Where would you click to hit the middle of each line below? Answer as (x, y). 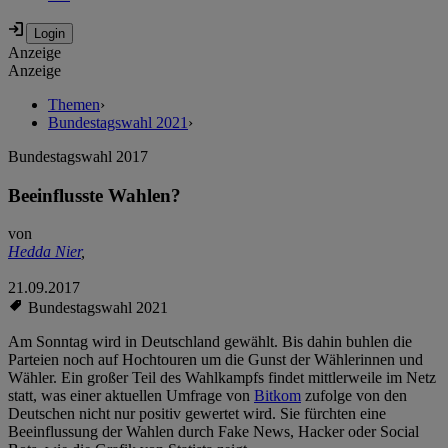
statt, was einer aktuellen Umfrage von (131, 396)
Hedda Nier (44, 252)
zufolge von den (354, 396)
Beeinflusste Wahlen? (94, 195)
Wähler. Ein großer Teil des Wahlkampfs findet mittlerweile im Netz (222, 378)
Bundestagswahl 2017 (78, 157)
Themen (74, 105)
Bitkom (277, 396)
